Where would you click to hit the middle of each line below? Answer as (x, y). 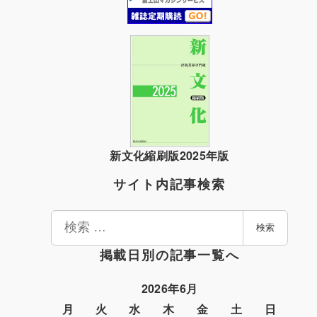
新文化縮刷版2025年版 (169, 156)
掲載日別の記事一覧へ (169, 255)
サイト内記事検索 (169, 185)
